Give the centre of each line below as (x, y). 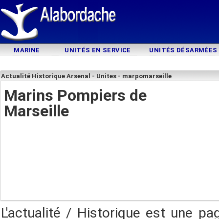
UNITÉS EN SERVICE (98, 50)
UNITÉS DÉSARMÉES (183, 50)
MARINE (27, 50)
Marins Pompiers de (75, 95)
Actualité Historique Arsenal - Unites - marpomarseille (86, 76)
